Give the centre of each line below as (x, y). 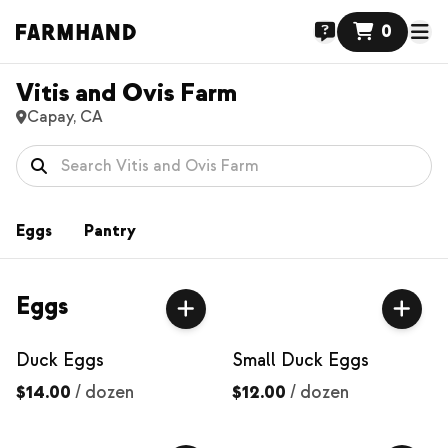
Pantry (110, 231)
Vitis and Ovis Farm (126, 92)
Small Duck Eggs (300, 360)
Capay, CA (65, 117)
